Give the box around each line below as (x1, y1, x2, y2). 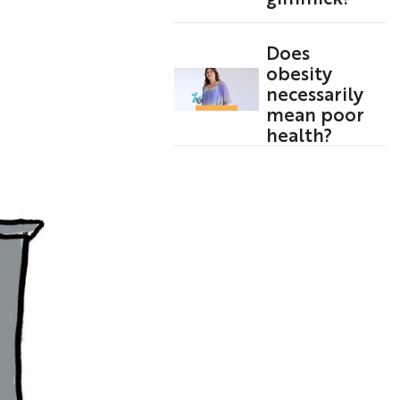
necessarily (265, 80, 363, 106)
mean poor (265, 101, 364, 127)
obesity (265, 60, 332, 86)
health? (265, 121, 332, 147)
